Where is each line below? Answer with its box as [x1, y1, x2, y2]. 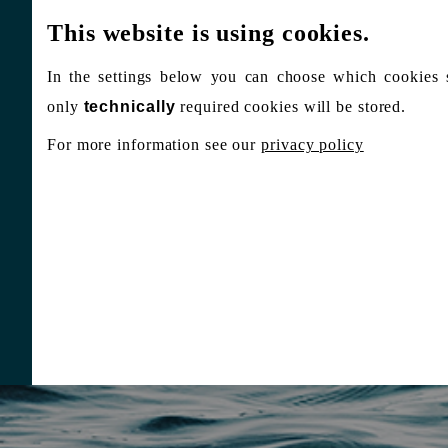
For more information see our [47, 135, 262, 153]
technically [83, 98, 176, 116]
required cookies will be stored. [175, 98, 407, 116]
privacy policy [261, 135, 364, 153]
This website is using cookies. [47, 20, 370, 46]
